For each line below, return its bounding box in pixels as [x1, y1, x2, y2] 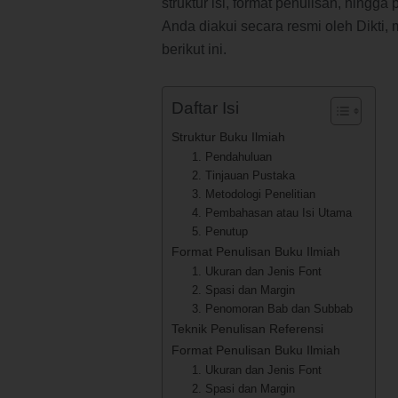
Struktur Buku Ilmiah [171, 129, 285, 144]
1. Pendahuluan [191, 149, 272, 163]
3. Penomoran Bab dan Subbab [191, 301, 353, 315]
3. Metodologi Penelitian [191, 187, 315, 201]
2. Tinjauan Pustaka [191, 168, 295, 182]
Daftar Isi [171, 99, 239, 117]
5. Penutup [191, 224, 248, 238]
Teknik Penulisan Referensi [171, 321, 323, 336]
